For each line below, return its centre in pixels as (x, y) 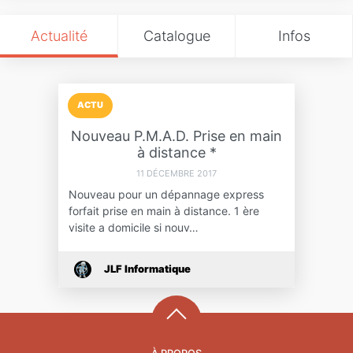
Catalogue (176, 35)
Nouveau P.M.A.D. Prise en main (176, 136)
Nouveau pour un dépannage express (166, 194)
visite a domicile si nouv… (133, 227)
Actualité (59, 35)
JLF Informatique (147, 269)
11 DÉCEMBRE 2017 (176, 173)
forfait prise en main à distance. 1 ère (163, 210)
